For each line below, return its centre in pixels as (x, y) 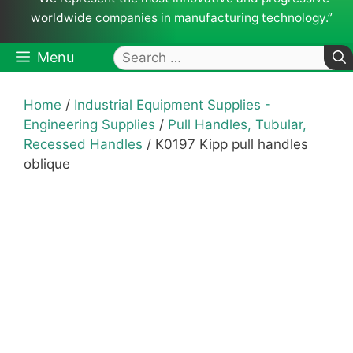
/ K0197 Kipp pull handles (225, 145)
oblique (47, 164)
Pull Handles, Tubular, (237, 125)
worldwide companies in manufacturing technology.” (181, 18)
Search (136, 55)
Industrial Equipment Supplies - (173, 105)
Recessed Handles (83, 145)
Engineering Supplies (89, 125)
